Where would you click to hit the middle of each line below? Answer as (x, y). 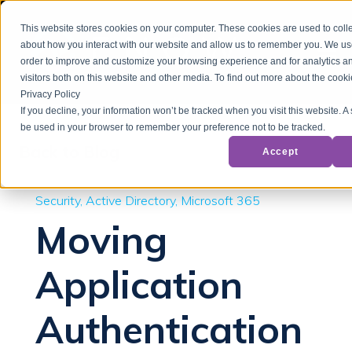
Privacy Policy (51, 95)
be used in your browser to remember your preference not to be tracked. (173, 128)
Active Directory (130, 200)
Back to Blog (70, 152)
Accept (280, 151)
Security (58, 200)
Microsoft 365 (220, 200)
